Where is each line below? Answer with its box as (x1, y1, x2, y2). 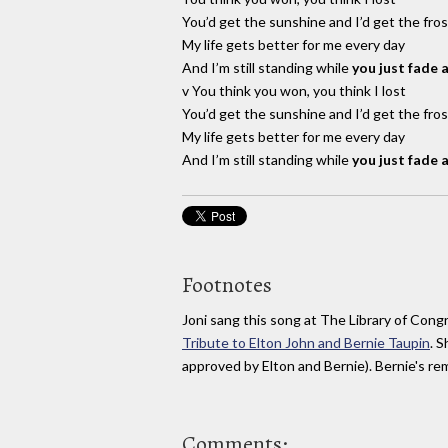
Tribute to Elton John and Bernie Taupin (182, 334, 430, 352)
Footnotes (182, 270, 272, 301)
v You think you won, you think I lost (182, 82, 406, 100)
